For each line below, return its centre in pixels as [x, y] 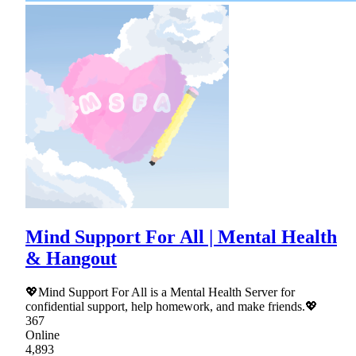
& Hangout [71, 259]
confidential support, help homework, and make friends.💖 [172, 307]
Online [43, 335]
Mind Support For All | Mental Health [181, 237]
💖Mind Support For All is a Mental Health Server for [160, 292]
